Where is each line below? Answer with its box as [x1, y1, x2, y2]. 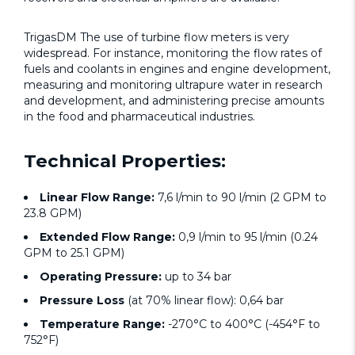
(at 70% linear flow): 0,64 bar [124, 292, 284, 307]
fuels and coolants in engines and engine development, [24, 61, 330, 76]
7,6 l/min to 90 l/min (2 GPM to [158, 189, 326, 204]
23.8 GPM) [24, 205, 82, 220]
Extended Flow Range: [40, 229, 178, 244]
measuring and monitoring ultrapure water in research [24, 77, 323, 92]
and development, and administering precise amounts [24, 93, 324, 108]
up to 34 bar [165, 269, 231, 284]
